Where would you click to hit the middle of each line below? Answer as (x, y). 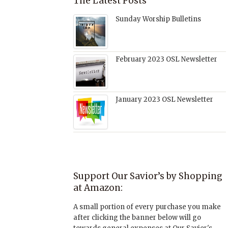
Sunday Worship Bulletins (158, 19)
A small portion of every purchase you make (147, 207)
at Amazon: (98, 188)
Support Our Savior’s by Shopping (148, 176)
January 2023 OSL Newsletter (164, 99)
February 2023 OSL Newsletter (166, 59)
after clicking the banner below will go (137, 217)
